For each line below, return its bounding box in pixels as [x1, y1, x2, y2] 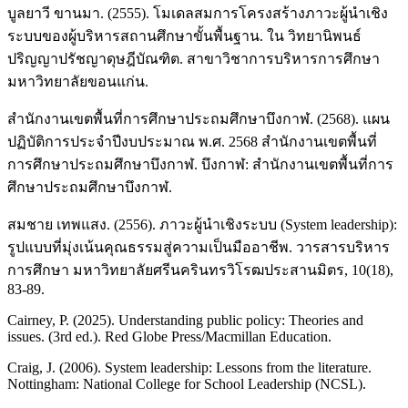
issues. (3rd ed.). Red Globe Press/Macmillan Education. [7, 329, 331, 345]
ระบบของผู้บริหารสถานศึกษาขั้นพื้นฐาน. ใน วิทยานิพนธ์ [7, 28, 362, 45]
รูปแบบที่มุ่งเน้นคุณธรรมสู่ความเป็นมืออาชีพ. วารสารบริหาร [7, 240, 390, 256]
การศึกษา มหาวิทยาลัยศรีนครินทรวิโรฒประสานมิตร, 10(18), [7, 262, 393, 279]
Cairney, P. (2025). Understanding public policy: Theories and [7, 312, 363, 329]
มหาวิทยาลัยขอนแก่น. [7, 74, 148, 90]
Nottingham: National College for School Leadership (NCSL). [7, 376, 366, 393]
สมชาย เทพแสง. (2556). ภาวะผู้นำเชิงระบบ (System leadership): [7, 217, 397, 233]
